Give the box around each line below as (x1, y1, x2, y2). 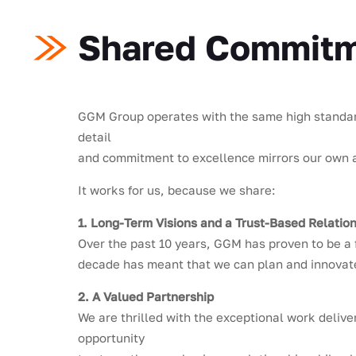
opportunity (78, 330, 145, 345)
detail (78, 129, 112, 144)
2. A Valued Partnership (78, 288, 215, 304)
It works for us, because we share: (78, 182, 277, 197)
